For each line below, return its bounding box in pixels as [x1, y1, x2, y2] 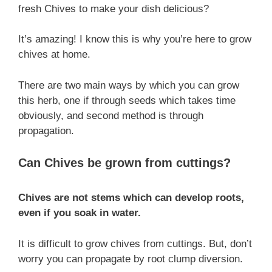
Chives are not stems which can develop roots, [18, 192, 244, 203]
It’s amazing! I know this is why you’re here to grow [18, 33, 251, 45]
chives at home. [18, 49, 90, 60]
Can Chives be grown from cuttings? [18, 156, 231, 169]
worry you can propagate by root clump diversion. [18, 253, 243, 265]
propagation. [18, 124, 74, 137]
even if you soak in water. [18, 207, 141, 219]
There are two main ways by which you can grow [18, 79, 239, 91]
